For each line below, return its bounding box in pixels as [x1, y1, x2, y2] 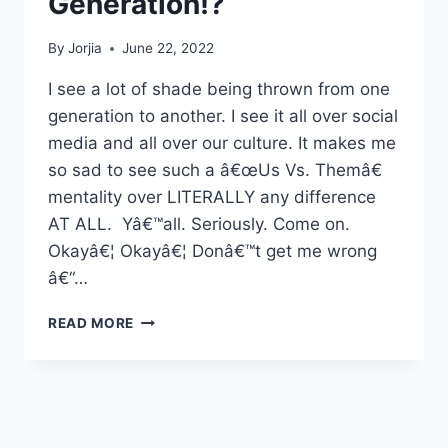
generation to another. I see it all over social [48, 106, 398, 127]
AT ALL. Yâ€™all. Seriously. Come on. [48, 214, 355, 235]
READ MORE [48, 315, 135, 332]
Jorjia [68, 40, 103, 57]
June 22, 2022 [122, 40, 215, 57]
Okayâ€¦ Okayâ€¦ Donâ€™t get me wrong [48, 241, 377, 262]
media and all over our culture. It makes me [48, 133, 396, 154]
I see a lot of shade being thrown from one [48, 79, 390, 100]
